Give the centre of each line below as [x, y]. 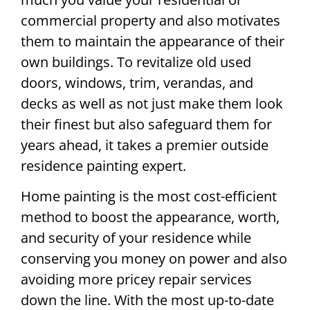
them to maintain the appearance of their [153, 41]
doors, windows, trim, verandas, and [137, 82]
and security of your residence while [136, 238]
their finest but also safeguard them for [146, 124]
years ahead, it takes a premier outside [145, 145]
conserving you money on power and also [154, 259]
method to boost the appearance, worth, [150, 217]
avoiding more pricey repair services [136, 280]
